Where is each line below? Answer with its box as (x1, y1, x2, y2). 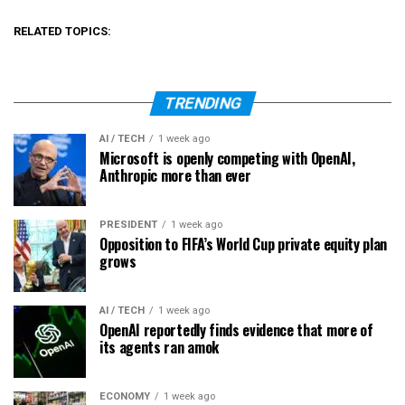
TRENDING (161, 93, 244, 112)
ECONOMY (99, 390, 150, 402)
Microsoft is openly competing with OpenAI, (99, 146, 355, 169)
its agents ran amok (99, 335, 219, 358)
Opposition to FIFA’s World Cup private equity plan (99, 232, 387, 255)
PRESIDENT (99, 218, 157, 231)
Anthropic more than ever (99, 164, 251, 186)
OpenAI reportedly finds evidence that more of (99, 318, 373, 341)
